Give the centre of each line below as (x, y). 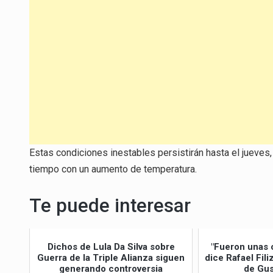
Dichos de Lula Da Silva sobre (111, 246)
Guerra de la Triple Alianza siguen (111, 257)
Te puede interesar (110, 205)
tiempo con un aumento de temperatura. (113, 169)
